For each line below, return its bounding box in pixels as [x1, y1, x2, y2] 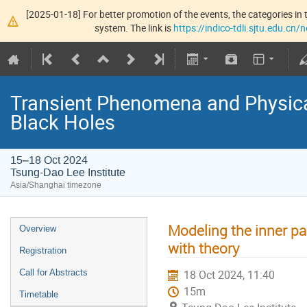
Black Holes [10, 108, 115, 136]
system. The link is [95, 21, 174, 34]
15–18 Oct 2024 [10, 153, 88, 168]
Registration [19, 245, 66, 256]
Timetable [19, 289, 58, 300]
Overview [19, 223, 56, 234]
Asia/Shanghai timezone [10, 180, 101, 191]
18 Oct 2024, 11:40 [184, 268, 275, 283]
